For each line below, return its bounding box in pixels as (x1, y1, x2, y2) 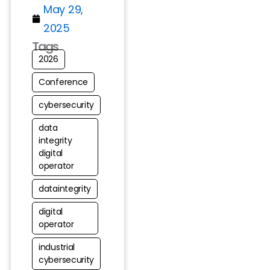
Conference (39, 76, 88, 89)
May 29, (43, 2, 83, 17)
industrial (39, 241, 75, 254)
